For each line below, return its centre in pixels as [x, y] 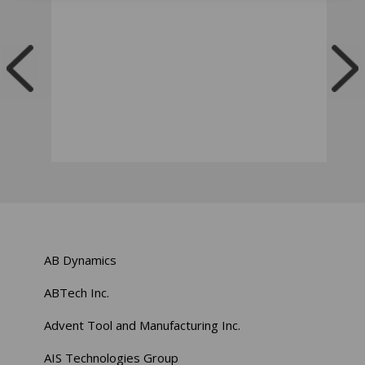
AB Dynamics [81, 259]
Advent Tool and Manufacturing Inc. [143, 325]
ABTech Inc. [77, 292]
